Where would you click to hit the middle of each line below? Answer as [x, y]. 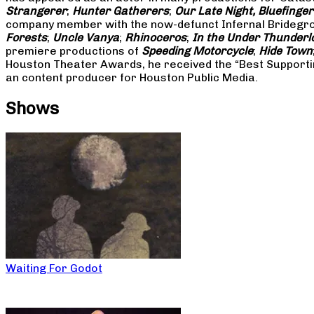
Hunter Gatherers [119, 11]
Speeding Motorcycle [197, 50]
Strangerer [36, 11]
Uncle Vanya [84, 37]
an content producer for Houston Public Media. [132, 77]
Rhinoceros [154, 37]
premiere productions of [74, 50]
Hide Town [284, 50]
